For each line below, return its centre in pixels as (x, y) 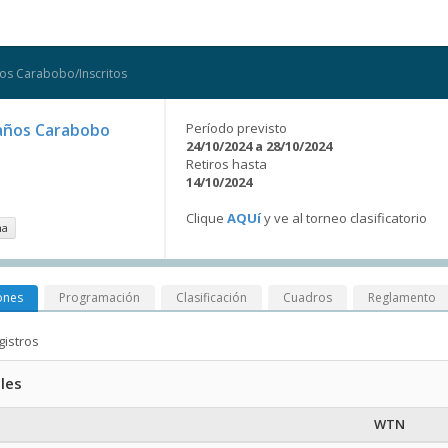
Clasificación (211, 297)
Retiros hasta (226, 164)
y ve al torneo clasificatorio (344, 218)
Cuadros (307, 297)
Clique (206, 218)
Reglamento (402, 297)
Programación (99, 297)
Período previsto (236, 128)
